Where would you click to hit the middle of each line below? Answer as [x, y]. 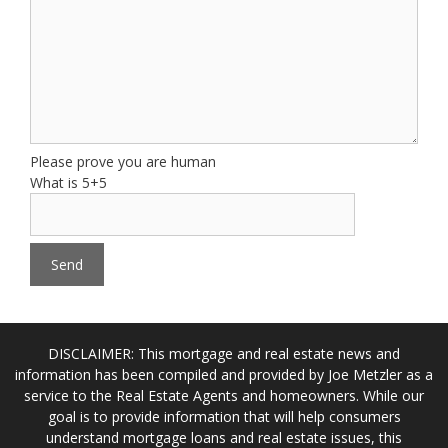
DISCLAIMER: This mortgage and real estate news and [224, 353]
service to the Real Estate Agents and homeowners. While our [224, 395]
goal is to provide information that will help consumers [224, 416]
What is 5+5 [68, 182]
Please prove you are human [123, 161]
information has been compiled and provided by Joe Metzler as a [224, 374]
